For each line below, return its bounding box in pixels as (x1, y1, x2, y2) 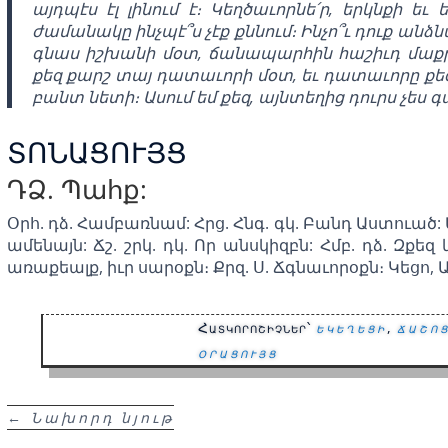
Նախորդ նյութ (30, 407, 174, 427)
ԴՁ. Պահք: (6, 170, 147, 207)
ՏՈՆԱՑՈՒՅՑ (6, 132, 187, 171)
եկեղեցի (316, 318, 388, 338)
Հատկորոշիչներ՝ (198, 318, 317, 338)
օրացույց (198, 343, 279, 363)
